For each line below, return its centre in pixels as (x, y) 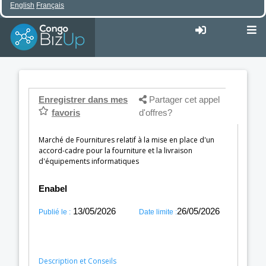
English (22, 5)
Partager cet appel (183, 100)
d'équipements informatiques (89, 161)
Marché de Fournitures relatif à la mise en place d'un (126, 140)
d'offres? (156, 113)
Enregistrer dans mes (83, 100)
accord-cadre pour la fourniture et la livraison (115, 151)
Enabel (53, 189)
